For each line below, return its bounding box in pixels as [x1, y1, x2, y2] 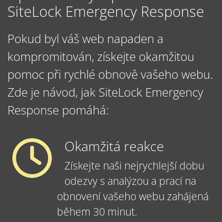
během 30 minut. [57, 205, 137, 219]
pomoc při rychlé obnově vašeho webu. [7, 66, 213, 83]
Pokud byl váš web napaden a [7, 30, 164, 47]
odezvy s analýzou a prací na [64, 174, 196, 188]
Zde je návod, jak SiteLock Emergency [7, 84, 203, 101]
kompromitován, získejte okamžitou [7, 48, 194, 65]
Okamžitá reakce [64, 137, 164, 156]
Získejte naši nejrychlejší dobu [64, 159, 204, 173]
